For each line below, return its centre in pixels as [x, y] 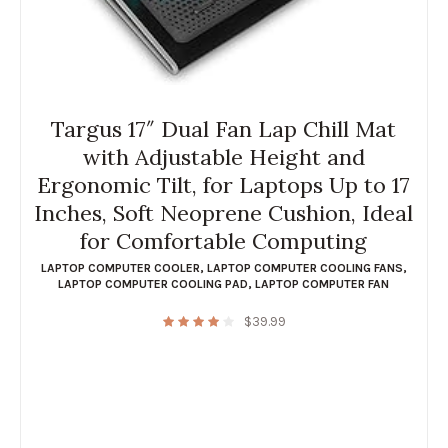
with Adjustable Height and [223, 156]
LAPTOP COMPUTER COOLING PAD [153, 283]
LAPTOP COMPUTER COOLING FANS [304, 267]
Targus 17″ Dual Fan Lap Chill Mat [224, 128]
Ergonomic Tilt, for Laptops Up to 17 [224, 184]
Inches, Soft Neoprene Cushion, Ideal [224, 212]
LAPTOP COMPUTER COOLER [120, 267]
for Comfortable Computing [224, 240]
